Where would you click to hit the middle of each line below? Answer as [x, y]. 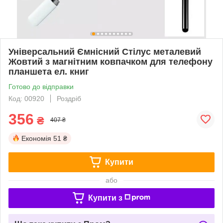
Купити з [105, 198]
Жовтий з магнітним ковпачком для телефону [111, 61]
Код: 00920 [26, 98]
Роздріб [69, 98]
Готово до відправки [41, 86]
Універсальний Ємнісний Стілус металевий [105, 52]
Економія [36, 138]
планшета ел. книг [49, 71]
